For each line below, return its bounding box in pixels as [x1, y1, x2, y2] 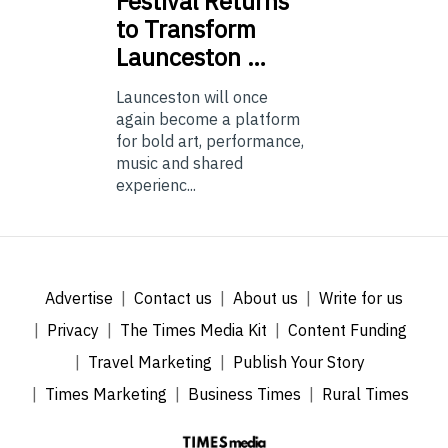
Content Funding [287, 320, 407, 341]
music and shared [116, 153, 243, 174]
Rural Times [321, 384, 409, 405]
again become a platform [116, 109, 300, 130]
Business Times [187, 384, 301, 405]
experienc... [116, 175, 196, 196]
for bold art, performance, [116, 131, 304, 152]
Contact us [134, 288, 212, 309]
